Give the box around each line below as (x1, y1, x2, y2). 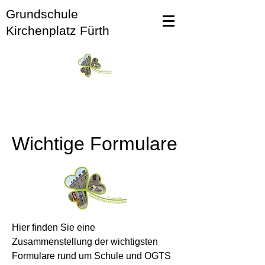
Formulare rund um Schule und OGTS (12, 251, 171, 261)
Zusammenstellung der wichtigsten (12, 237, 158, 247)
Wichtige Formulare (12, 133, 177, 154)
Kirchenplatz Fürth (6, 24, 109, 37)
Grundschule (6, 7, 78, 21)
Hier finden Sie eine (12, 222, 95, 232)
